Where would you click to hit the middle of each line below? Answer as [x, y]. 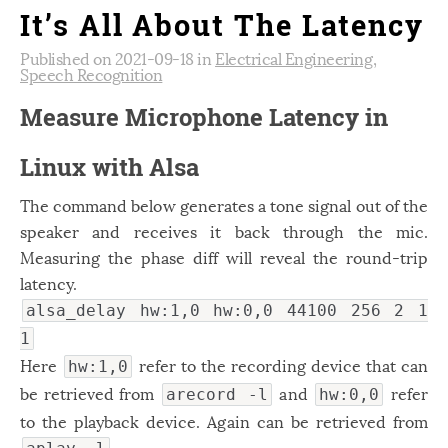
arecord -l [217, 394]
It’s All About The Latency [222, 25]
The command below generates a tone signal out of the [224, 204]
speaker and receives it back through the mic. [224, 230]
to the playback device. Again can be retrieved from [224, 420]
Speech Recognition [91, 73]
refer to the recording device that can [281, 364]
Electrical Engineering [294, 57]
